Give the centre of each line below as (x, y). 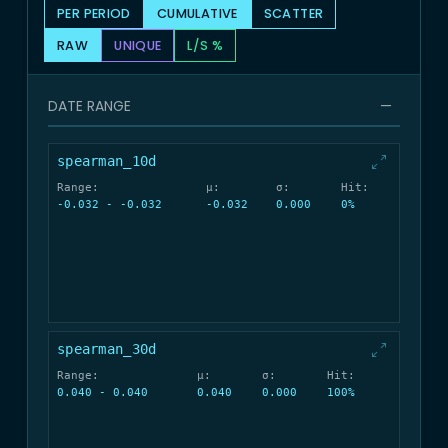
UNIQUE (138, 45)
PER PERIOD (94, 13)
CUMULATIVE (197, 13)
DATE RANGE (89, 105)
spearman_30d (107, 349)
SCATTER (293, 13)
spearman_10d (107, 161)
